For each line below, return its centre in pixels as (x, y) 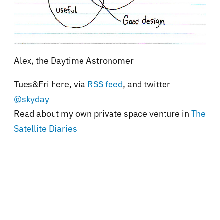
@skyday (31, 99)
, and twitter (147, 84)
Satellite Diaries (45, 128)
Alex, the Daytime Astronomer (74, 60)
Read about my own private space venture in (102, 113)
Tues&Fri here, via (51, 84)
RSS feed (105, 84)
